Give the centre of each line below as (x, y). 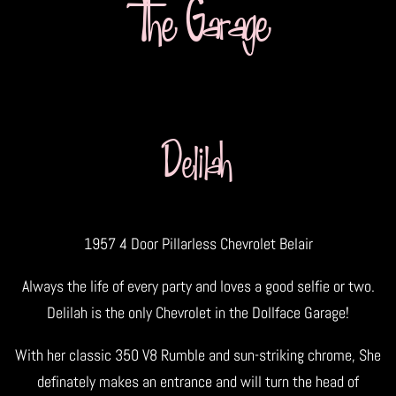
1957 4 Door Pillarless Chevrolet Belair (198, 243)
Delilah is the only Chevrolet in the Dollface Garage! (198, 312)
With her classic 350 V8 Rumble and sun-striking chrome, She (198, 354)
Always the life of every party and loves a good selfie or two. (198, 286)
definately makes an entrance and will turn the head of (198, 381)
